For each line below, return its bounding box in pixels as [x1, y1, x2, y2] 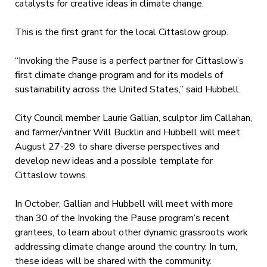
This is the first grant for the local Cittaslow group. [14, 25, 228, 39]
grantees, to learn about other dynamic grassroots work [14, 225, 248, 239]
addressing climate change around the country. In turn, [14, 240, 237, 253]
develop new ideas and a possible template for [14, 154, 213, 167]
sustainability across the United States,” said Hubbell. [14, 82, 241, 96]
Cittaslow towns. [14, 168, 88, 182]
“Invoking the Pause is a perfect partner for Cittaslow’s [14, 54, 244, 67]
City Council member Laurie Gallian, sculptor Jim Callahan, [14, 111, 252, 125]
